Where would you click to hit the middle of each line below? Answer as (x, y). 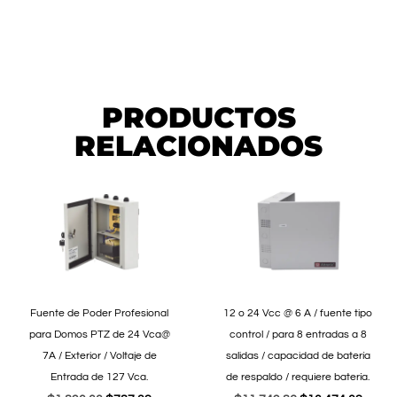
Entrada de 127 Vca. (99, 378)
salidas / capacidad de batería (298, 356)
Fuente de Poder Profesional (99, 314)
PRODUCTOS (198, 118)
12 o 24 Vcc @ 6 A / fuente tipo (298, 314)
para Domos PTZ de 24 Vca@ (99, 335)
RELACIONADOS (198, 146)
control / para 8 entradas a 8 (298, 335)
